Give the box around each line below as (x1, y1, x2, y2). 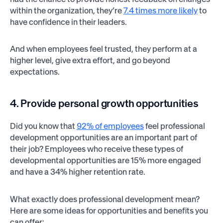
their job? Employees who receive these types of (9, 144, 183, 154)
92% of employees (76, 121, 144, 131)
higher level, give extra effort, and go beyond (9, 55, 170, 66)
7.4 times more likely (123, 5, 198, 15)
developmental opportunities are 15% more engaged (9, 155, 201, 166)
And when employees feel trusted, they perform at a (9, 44, 197, 54)
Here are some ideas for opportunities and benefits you (9, 205, 208, 216)
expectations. (9, 67, 60, 77)
